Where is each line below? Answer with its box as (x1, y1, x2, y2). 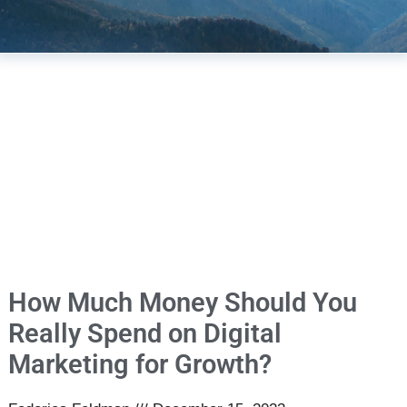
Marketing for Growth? (7, 349, 272, 381)
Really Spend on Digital (7, 318, 282, 350)
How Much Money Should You (7, 287, 357, 319)
